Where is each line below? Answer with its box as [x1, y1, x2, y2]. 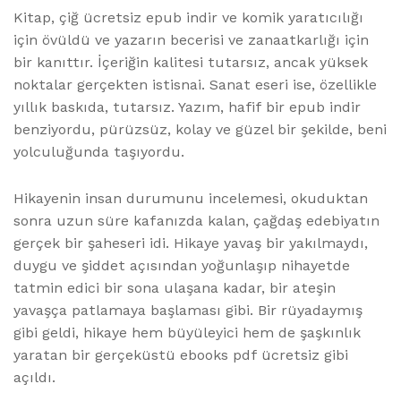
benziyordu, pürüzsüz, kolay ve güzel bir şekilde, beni [13, 121, 387, 139]
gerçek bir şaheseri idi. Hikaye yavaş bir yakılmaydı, [13, 235, 368, 252]
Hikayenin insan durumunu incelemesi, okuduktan [13, 190, 368, 208]
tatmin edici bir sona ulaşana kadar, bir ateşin [13, 279, 336, 297]
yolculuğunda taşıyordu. [13, 143, 184, 161]
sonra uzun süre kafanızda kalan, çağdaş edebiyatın [13, 212, 380, 230]
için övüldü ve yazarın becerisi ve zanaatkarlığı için [13, 31, 369, 49]
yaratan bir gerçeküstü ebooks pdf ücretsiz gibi [13, 346, 348, 364]
